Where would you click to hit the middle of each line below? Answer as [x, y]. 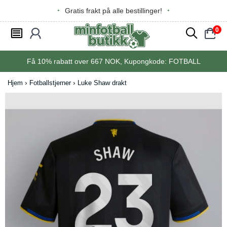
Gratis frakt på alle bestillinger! [113, 11]
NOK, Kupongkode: [136, 61]
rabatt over [71, 61]
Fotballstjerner [50, 83]
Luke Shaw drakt [102, 83]
